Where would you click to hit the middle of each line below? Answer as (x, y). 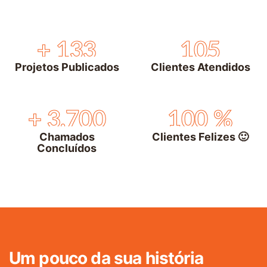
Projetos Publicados (67, 67)
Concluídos (67, 148)
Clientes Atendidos (200, 67)
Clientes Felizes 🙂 (200, 136)
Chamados (67, 136)
